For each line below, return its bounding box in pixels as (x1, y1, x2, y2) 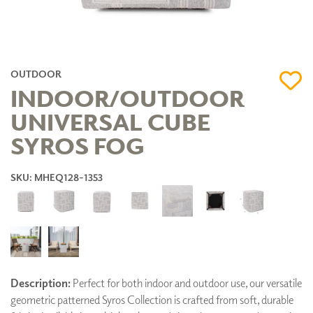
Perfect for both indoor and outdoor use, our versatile (71, 276, 302, 291)
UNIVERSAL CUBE (10, 105, 210, 136)
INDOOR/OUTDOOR (10, 82, 245, 112)
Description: (10, 276, 71, 291)
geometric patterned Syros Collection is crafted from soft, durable (10, 293, 293, 307)
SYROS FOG (10, 129, 144, 160)
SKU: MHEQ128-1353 (10, 170, 103, 183)
